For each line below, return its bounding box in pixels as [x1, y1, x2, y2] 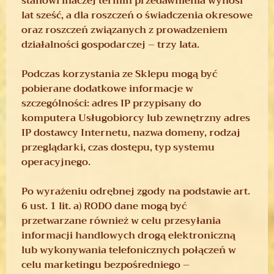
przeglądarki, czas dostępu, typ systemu [21, 138, 215, 156]
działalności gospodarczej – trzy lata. [21, 35, 199, 53]
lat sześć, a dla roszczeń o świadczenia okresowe [21, 6, 253, 24]
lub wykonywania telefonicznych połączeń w [21, 241, 236, 259]
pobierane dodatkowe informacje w [21, 80, 193, 97]
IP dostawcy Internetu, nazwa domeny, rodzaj [21, 124, 240, 141]
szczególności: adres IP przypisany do [21, 94, 201, 112]
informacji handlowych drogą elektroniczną [21, 226, 235, 244]
